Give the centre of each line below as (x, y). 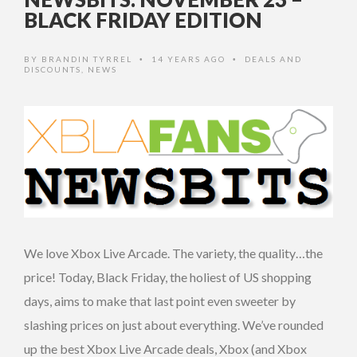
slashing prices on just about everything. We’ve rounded (174, 324)
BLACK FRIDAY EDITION (143, 20)
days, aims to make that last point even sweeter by (160, 300)
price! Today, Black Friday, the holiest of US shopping (168, 277)
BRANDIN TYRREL (87, 59)
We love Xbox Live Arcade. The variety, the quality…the (173, 253)
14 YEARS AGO (190, 59)
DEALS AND (273, 59)
